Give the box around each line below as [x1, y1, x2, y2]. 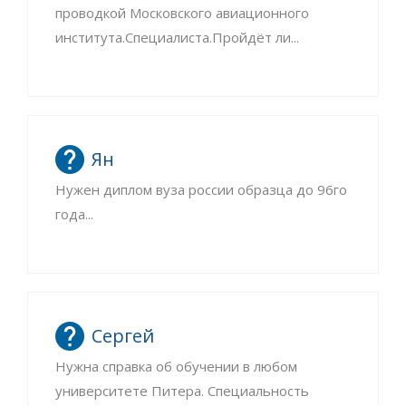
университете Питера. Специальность [54, 381, 309, 400]
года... [54, 205, 93, 224]
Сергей [91, 323, 154, 348]
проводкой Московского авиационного [54, 4, 309, 23]
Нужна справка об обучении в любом [54, 356, 297, 375]
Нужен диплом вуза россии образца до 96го [54, 180, 347, 199]
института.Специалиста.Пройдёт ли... [54, 28, 299, 47]
